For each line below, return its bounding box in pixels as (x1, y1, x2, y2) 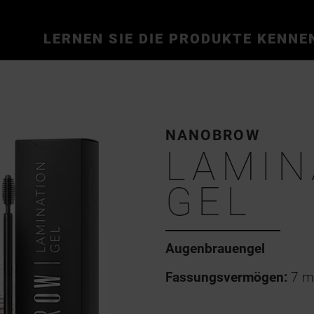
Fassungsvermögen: (165, 268, 287, 285)
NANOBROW (165, 126, 260, 144)
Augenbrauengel (165, 240, 265, 257)
